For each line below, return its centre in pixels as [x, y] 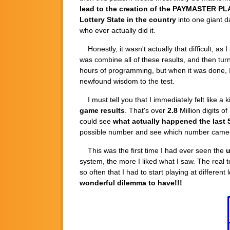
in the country [151, 19]
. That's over [146, 110]
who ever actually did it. [118, 30]
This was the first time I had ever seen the [153, 150]
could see [96, 121]
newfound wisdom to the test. [127, 81]
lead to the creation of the [125, 8]
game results [102, 110]
